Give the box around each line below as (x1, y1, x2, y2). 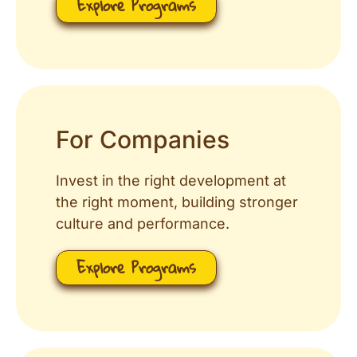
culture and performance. (56, 215, 229, 233)
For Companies (56, 125, 229, 155)
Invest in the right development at (56, 172, 286, 190)
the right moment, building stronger (56, 194, 298, 211)
